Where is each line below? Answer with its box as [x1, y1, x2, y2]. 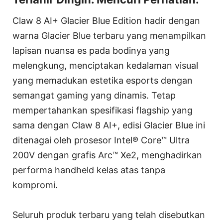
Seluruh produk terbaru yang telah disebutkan [12, 209, 205, 220]
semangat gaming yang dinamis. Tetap [12, 90, 176, 101]
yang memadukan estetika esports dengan [12, 75, 193, 86]
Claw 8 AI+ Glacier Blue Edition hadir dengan [12, 15, 200, 26]
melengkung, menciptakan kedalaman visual [12, 60, 198, 71]
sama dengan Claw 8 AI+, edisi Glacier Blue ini [12, 119, 205, 130]
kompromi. [12, 179, 58, 190]
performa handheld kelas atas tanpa [12, 164, 165, 175]
